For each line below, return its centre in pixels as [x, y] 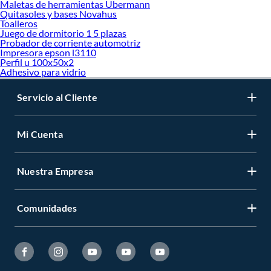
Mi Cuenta [40, 134]
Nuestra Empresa [55, 171]
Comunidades [47, 208]
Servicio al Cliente [57, 97]
